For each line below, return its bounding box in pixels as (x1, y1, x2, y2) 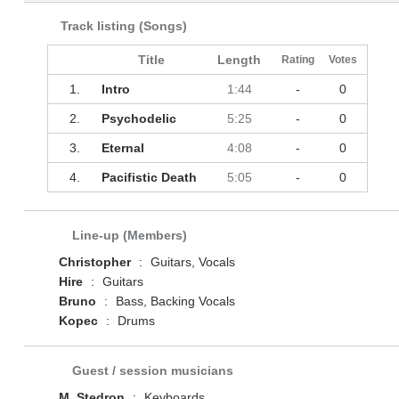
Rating (281, 53, 315, 67)
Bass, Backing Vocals (111, 294, 235, 309)
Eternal (101, 141, 144, 156)
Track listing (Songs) (60, 19, 187, 34)
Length (217, 53, 262, 68)
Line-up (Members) (71, 228, 187, 243)
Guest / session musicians (71, 363, 233, 379)
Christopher (58, 255, 131, 270)
